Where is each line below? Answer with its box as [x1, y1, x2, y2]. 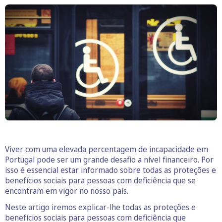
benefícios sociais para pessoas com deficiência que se [5, 175, 196, 186]
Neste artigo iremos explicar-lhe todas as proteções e [5, 202, 196, 213]
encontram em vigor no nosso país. [5, 185, 128, 197]
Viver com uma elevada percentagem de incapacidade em [5, 144, 208, 155]
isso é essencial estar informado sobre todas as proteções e [5, 165, 216, 176]
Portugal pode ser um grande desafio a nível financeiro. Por [5, 154, 214, 166]
